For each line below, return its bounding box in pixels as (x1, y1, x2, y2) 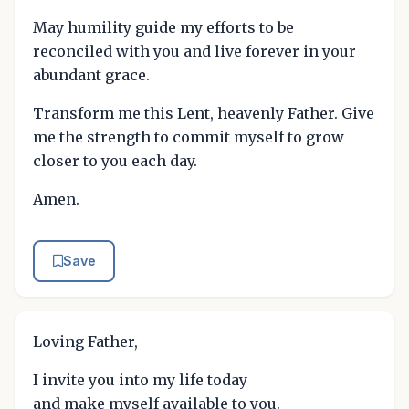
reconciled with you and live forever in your (33, 42, 356, 61)
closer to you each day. (33, 152, 197, 171)
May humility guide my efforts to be (33, 18, 294, 37)
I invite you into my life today (33, 370, 247, 389)
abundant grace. (33, 66, 150, 85)
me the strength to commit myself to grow (33, 128, 344, 147)
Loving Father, (33, 331, 138, 351)
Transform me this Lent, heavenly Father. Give (33, 104, 374, 123)
